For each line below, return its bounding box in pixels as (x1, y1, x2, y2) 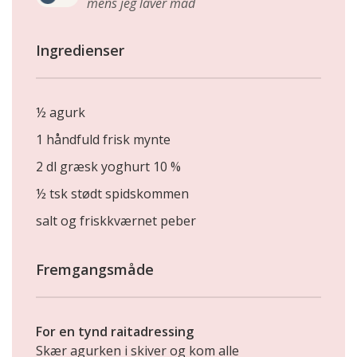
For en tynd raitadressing (36, 323, 194, 341)
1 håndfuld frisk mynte (36, 131, 171, 149)
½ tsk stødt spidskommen (36, 185, 189, 203)
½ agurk (36, 104, 85, 122)
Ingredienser (36, 41, 124, 61)
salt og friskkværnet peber (36, 212, 196, 230)
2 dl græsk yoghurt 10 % (36, 158, 181, 176)
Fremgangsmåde (36, 260, 154, 280)
